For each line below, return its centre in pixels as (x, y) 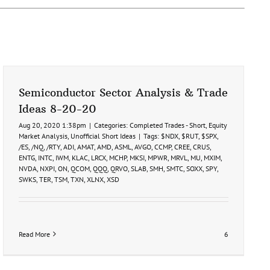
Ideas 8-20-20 (58, 108)
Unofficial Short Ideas (103, 136)
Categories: (112, 125)
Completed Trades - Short (168, 125)
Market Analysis (43, 136)
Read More (34, 234)
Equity (218, 125)
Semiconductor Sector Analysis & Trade (123, 92)
